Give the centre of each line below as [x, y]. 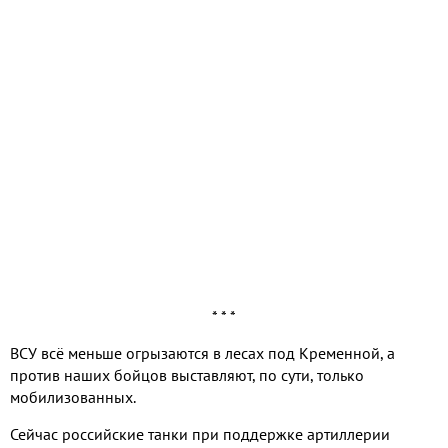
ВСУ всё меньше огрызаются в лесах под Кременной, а [202, 353]
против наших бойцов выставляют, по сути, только [187, 375]
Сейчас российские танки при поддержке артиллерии [200, 434]
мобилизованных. [73, 397]
